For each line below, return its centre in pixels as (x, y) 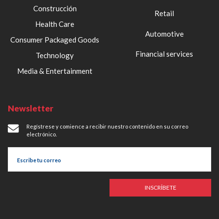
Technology (55, 55)
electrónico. (42, 134)
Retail (164, 13)
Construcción (55, 9)
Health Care (55, 24)
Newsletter (31, 109)
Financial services (164, 54)
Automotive (164, 33)
